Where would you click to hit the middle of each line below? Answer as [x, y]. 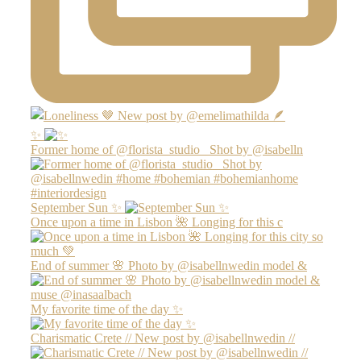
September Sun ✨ [76, 207]
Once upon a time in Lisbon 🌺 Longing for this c [157, 222]
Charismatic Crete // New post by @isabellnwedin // [163, 338]
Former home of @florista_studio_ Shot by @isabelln [167, 149]
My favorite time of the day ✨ [107, 309]
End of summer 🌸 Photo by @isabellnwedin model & [169, 265]
